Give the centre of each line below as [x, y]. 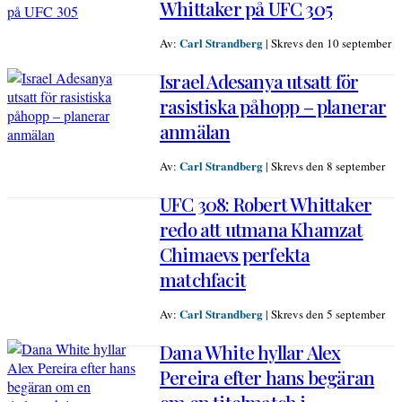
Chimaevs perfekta [235, 254]
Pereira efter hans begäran [267, 377]
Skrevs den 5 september [328, 315]
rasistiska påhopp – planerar [273, 106]
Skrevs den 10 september [331, 44]
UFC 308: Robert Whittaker [266, 204]
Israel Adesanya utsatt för [259, 81]
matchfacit [203, 280]
